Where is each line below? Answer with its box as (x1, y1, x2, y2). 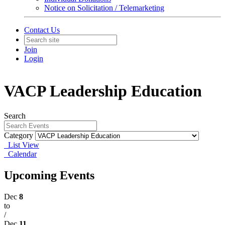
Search (4, 111, 26, 120)
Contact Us (24, 26, 60, 34)
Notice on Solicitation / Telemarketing (44, 4, 164, 12)
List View (4, 140, 39, 149)
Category (4, 131, 33, 140)
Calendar (4, 149, 37, 158)
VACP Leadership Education (4, 82, 202, 100)
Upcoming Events (4, 168, 94, 182)
